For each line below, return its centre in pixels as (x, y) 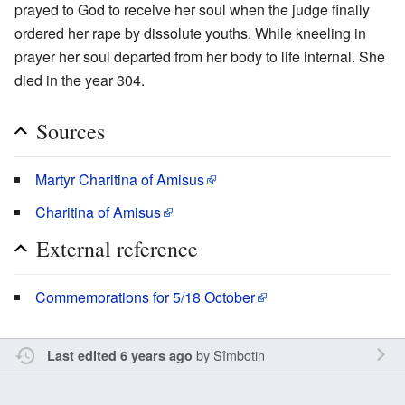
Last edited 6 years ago (119, 356)
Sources (71, 132)
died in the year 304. (80, 80)
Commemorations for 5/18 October (145, 297)
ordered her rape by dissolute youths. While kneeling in (190, 33)
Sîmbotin (239, 355)
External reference (117, 249)
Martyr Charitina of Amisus (120, 180)
